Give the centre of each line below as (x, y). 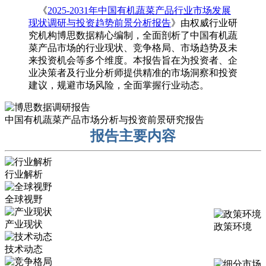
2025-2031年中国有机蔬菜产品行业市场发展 (139, 11)
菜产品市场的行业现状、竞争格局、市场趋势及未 (133, 48)
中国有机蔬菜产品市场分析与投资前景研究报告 (104, 120)
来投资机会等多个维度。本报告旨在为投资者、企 (133, 61)
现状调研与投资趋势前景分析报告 (100, 23)
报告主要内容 (133, 136)
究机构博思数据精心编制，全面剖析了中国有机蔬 (133, 36)
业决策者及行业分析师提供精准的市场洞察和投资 (133, 73)
